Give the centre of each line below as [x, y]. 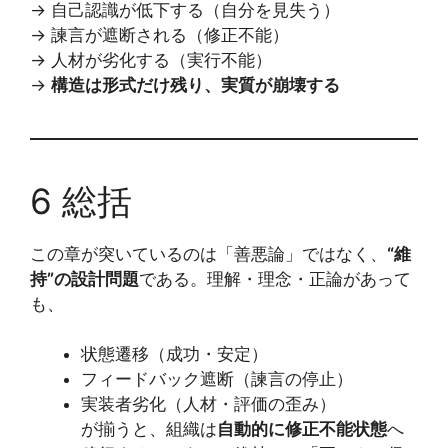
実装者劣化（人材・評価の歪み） [208, 404]
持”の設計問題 [84, 278]
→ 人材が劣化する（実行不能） [151, 59]
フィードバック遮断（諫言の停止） [217, 379]
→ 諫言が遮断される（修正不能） [159, 34]
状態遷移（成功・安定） [174, 354]
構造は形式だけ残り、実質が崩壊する [195, 84]
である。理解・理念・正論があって [275, 278]
